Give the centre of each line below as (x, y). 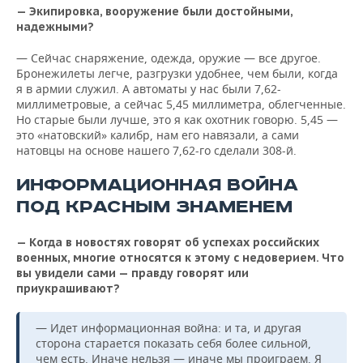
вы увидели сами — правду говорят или (132, 273)
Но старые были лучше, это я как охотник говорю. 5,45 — (177, 120)
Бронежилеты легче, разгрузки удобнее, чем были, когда (177, 73)
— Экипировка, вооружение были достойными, (154, 11)
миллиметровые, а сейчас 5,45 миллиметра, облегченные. (181, 104)
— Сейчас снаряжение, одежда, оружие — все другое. (169, 58)
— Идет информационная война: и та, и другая (169, 328)
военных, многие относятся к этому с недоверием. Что (180, 258)
